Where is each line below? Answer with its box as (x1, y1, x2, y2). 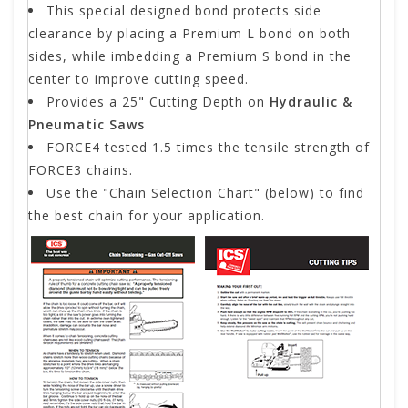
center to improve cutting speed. (28, 70, 249, 88)
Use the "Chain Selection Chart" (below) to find (46, 184, 364, 202)
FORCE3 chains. (28, 161, 133, 179)
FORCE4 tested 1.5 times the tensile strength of (46, 138, 370, 157)
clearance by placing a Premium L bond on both (28, 25, 351, 43)
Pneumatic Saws (28, 116, 145, 134)
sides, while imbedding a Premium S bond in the (28, 47, 352, 66)
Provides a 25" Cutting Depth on (46, 93, 270, 111)
